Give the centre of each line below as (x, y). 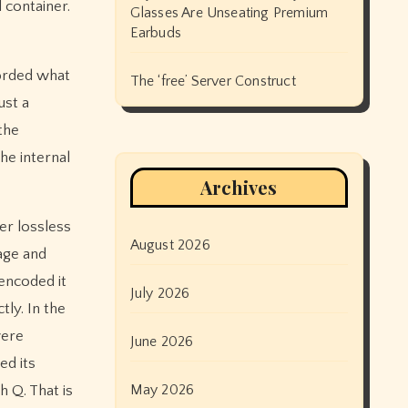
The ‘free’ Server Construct (213, 81)
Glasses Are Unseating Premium (229, 13)
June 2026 (162, 342)
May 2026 (162, 390)
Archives (239, 187)
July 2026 (160, 293)
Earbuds (155, 33)
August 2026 (170, 245)
